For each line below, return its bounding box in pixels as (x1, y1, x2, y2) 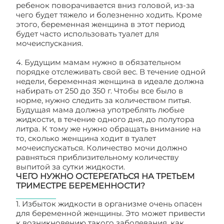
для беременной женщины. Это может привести (16, 208, 205, 218)
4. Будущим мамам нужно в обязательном (16, 57, 181, 67)
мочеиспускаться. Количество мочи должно (16, 143, 187, 152)
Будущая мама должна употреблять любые (16, 105, 184, 114)
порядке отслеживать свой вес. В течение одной (16, 67, 205, 76)
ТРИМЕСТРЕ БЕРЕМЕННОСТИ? (16, 181, 145, 190)
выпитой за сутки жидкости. (16, 162, 125, 171)
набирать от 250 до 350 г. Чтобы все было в (16, 86, 183, 95)
